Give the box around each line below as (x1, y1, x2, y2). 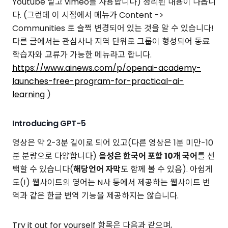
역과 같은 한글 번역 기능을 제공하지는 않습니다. (12, 189, 179, 202)
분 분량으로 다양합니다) (12, 150, 99, 162)
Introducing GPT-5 (12, 118, 86, 130)
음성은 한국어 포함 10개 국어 (99, 150, 197, 162)
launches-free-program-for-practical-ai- (12, 75, 184, 88)
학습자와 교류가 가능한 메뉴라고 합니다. (12, 49, 152, 61)
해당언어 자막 (73, 163, 121, 175)
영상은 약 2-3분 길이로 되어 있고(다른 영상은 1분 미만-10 (12, 136, 213, 149)
